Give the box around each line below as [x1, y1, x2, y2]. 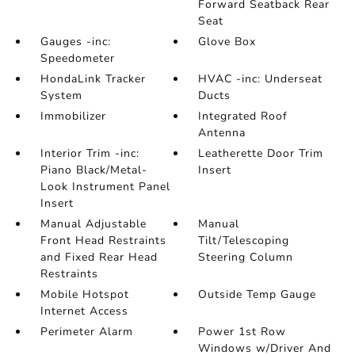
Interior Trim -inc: [40, 146, 139, 161]
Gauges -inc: [40, 34, 111, 49]
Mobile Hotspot [40, 287, 129, 302]
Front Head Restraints [40, 233, 166, 248]
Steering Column [198, 250, 294, 265]
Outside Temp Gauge [198, 287, 317, 302]
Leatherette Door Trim [198, 146, 324, 161]
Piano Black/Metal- [40, 162, 147, 177]
